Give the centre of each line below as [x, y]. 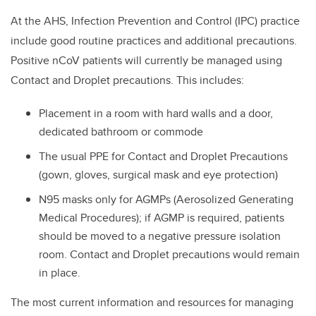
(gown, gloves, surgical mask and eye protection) [163, 174]
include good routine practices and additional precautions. [155, 41]
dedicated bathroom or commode [121, 132]
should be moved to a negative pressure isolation [160, 236]
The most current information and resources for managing [152, 302]
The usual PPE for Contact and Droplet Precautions [163, 156]
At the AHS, [41, 21]
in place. [60, 272]
